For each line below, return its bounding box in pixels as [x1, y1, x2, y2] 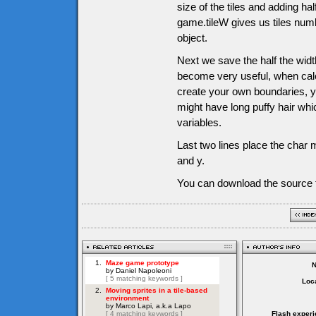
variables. [177, 116, 221, 128]
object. [177, 32, 207, 44]
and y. [177, 154, 205, 166]
